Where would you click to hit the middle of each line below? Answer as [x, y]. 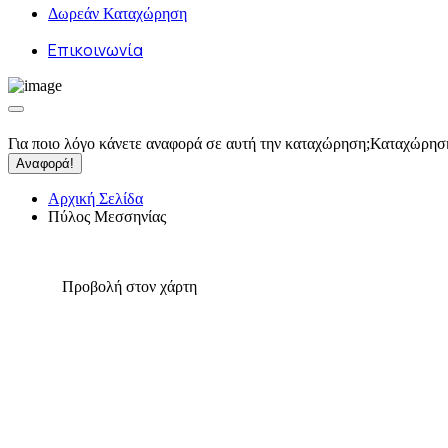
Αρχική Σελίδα [95, 198]
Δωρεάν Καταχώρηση [117, 13]
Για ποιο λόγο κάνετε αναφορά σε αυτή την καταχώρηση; [189, 143]
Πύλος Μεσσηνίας [107, 216]
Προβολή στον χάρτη [129, 286]
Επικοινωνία [95, 50]
